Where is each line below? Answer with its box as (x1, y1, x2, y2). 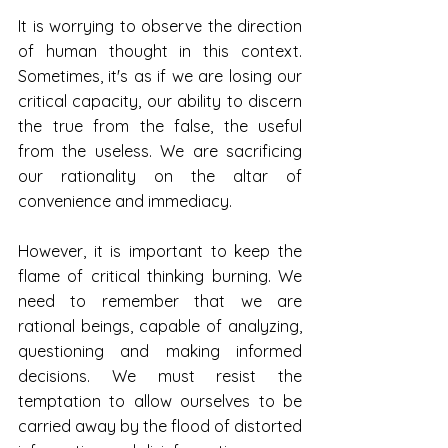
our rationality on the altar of (18, 166, 302, 187)
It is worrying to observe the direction (18, 16, 302, 37)
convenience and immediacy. (18, 191, 232, 212)
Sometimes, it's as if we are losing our (18, 66, 302, 87)
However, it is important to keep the (18, 241, 302, 262)
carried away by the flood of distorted (18, 416, 302, 437)
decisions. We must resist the (18, 366, 302, 387)
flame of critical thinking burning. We (18, 266, 302, 287)
